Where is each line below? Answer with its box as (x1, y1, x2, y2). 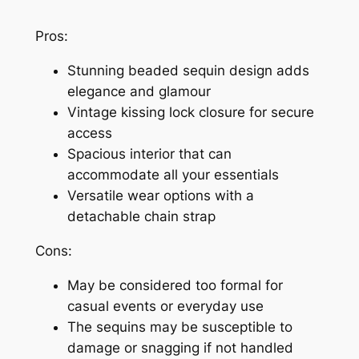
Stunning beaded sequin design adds (67, 63, 309, 79)
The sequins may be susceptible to (67, 318, 292, 335)
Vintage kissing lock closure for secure (67, 104, 314, 121)
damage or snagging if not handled (67, 339, 293, 356)
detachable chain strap (67, 208, 216, 225)
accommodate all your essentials (67, 167, 279, 184)
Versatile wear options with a (67, 188, 254, 204)
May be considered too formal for (67, 276, 283, 293)
